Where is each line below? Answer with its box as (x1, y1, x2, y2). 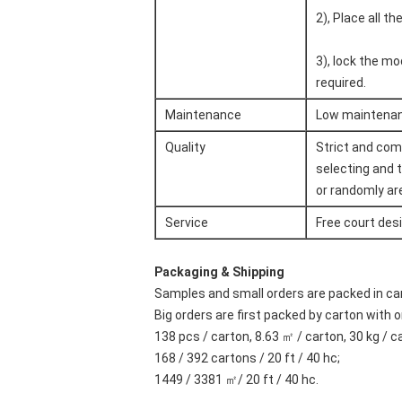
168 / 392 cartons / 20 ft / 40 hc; (154, 351, 340, 365)
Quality (165, 140, 205, 154)
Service (165, 215, 208, 230)
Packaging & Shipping (154, 265, 284, 279)
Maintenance (165, 108, 241, 122)
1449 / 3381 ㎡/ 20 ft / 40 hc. (154, 372, 319, 387)
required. (316, 75, 366, 90)
